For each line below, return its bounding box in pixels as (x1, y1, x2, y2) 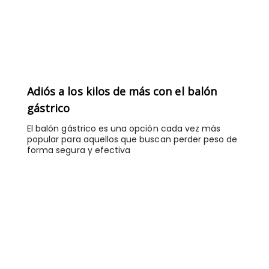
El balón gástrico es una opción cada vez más (27, 122, 221, 135)
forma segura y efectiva (27, 144, 131, 157)
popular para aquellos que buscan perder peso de (27, 133, 238, 146)
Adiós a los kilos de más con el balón (27, 84, 217, 99)
